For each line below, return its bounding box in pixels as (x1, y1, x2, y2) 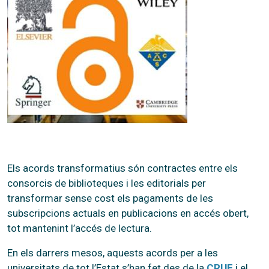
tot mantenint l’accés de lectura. (7, 222, 152, 234)
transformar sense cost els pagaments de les (7, 192, 213, 204)
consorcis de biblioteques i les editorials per (7, 177, 206, 189)
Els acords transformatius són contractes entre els (7, 162, 238, 174)
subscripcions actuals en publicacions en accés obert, (7, 207, 249, 219)
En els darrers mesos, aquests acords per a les (7, 246, 218, 259)
